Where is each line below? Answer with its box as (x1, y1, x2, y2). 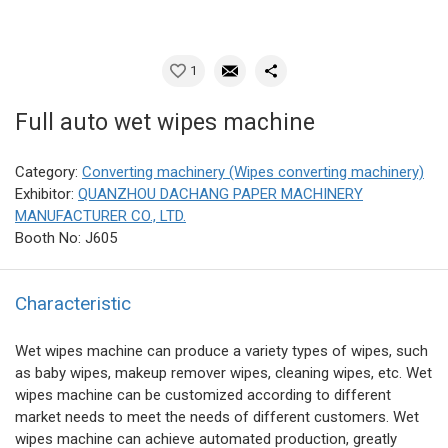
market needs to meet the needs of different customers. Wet (15, 408, 419, 427)
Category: (15, 163, 82, 182)
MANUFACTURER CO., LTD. (15, 207, 186, 226)
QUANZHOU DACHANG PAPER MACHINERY (78, 185, 363, 204)
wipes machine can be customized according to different (15, 386, 391, 405)
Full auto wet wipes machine (15, 109, 315, 137)
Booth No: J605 (15, 229, 117, 248)
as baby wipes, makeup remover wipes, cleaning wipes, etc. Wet (15, 364, 432, 383)
